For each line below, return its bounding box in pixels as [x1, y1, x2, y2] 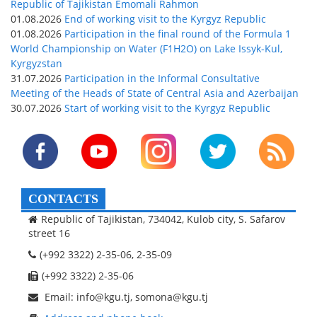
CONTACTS [28, 191, 98, 206]
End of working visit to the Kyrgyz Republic [62, 11, 266, 25]
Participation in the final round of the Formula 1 [62, 26, 291, 40]
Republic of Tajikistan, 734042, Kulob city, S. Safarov [41, 212, 285, 226]
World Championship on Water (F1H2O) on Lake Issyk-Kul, [11, 41, 282, 55]
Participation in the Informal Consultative [62, 71, 260, 85]
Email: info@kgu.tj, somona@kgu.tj [42, 289, 208, 304]
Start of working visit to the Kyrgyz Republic [62, 100, 270, 115]
